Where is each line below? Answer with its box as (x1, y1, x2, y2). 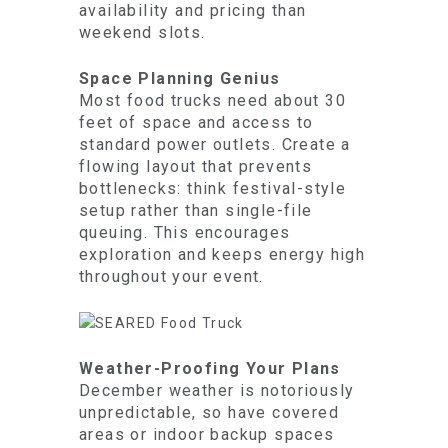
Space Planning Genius (79, 69, 281, 88)
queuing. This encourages (79, 223, 291, 242)
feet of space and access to (79, 113, 314, 132)
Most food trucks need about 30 (79, 91, 346, 110)
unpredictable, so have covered (79, 403, 339, 422)
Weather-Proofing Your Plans (79, 359, 341, 378)
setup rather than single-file (79, 201, 313, 220)
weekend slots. (79, 23, 206, 42)
